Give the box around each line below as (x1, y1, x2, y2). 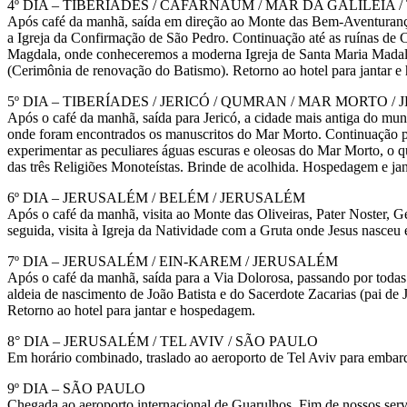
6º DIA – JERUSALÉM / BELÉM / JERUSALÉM (7, 189, 305, 205)
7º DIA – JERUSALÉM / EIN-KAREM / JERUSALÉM (7, 253, 338, 269)
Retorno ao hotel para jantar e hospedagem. (7, 302, 255, 318)
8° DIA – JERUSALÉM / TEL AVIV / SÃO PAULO (7, 333, 318, 349)
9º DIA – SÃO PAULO (7, 380, 145, 396)
